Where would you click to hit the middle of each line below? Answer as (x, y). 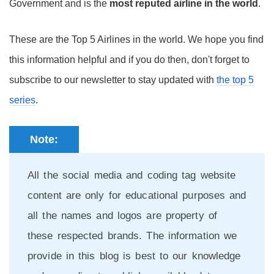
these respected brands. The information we (132, 236)
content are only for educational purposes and (137, 195)
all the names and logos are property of (122, 216)
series (22, 100)
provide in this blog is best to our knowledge (134, 256)
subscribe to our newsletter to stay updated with (113, 80)
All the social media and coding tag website (132, 175)
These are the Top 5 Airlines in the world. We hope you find (136, 39)
